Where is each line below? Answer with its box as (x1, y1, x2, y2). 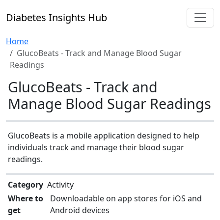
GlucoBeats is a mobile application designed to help (8, 130, 199, 141)
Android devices (50, 205, 110, 216)
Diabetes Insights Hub (6, 11, 107, 24)
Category (8, 179, 43, 190)
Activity (47, 179, 74, 190)
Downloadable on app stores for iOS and (50, 193, 202, 204)
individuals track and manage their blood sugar (8, 142, 184, 153)
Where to (8, 193, 43, 204)
